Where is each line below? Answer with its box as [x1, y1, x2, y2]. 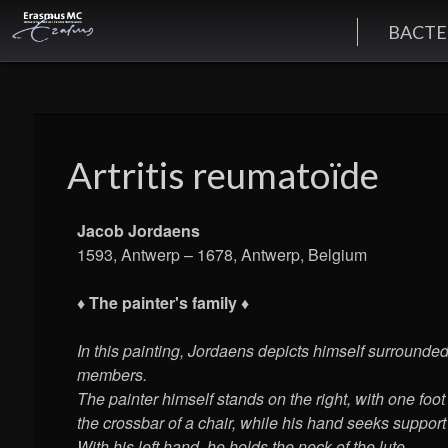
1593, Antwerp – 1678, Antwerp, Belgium [77, 243, 368, 267]
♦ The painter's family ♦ [77, 291, 250, 315]
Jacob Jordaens [77, 219, 201, 243]
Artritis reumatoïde [67, 153, 380, 198]
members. [77, 363, 148, 387]
